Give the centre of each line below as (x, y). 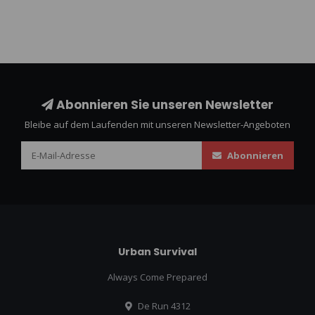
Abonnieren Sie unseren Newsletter (163, 104)
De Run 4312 (163, 306)
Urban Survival (157, 251)
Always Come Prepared (157, 277)
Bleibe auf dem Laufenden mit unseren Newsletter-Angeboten (157, 124)
